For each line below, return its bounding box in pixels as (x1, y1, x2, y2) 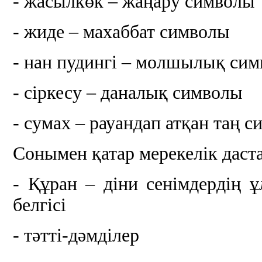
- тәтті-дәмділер (13, 225, 140, 246)
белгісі (13, 195, 67, 216)
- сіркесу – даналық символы (13, 82, 243, 104)
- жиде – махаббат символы (13, 22, 230, 43)
